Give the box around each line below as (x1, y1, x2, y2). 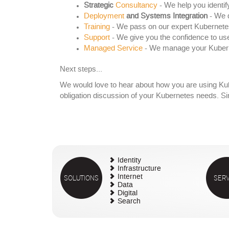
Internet (118, 174, 143, 181)
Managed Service (83, 45, 143, 53)
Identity (118, 157, 141, 165)
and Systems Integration (124, 13, 208, 20)
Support (83, 34, 110, 42)
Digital (118, 190, 138, 197)
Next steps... (60, 66, 102, 74)
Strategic (83, 2, 116, 10)
